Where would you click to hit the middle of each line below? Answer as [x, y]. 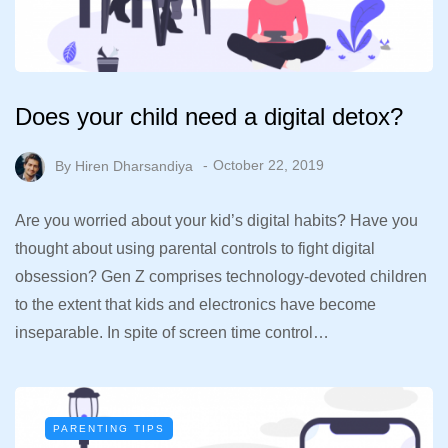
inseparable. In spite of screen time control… [172, 332]
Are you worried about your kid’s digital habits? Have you [216, 220]
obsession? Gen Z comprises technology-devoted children [221, 276]
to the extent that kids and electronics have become [195, 304]
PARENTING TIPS [109, 428]
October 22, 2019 [268, 165]
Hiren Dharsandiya [134, 165]
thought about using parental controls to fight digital [195, 248]
